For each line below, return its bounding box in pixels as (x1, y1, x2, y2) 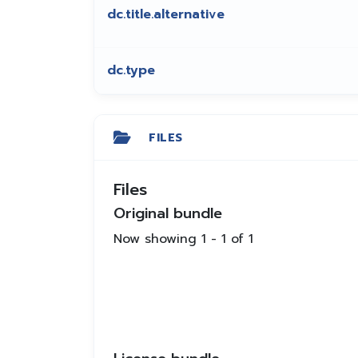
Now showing (113, 229, 201, 249)
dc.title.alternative (107, 5, 225, 25)
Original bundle (113, 202, 222, 225)
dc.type (107, 61, 155, 81)
